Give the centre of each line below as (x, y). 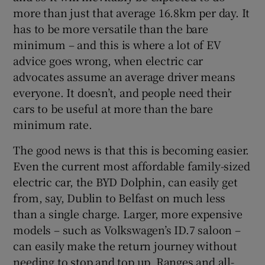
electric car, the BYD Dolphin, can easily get (125, 181)
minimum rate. (53, 124)
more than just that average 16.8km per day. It (132, 12)
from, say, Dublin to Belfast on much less (119, 197)
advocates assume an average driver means (124, 76)
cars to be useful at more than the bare (113, 108)
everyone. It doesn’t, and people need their (122, 92)
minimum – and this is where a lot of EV (117, 44)
